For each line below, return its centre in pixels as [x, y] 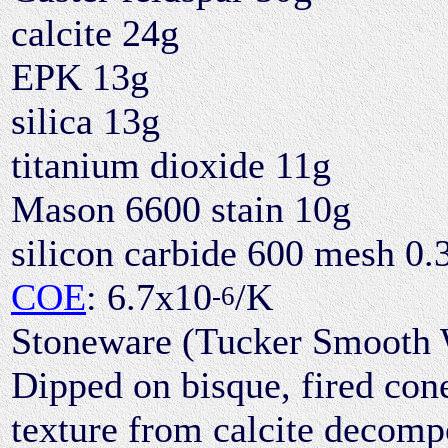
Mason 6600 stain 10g [181, 208]
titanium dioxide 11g [171, 164]
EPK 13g [80, 76]
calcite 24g [95, 32]
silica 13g [85, 120]
